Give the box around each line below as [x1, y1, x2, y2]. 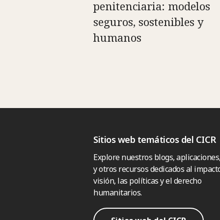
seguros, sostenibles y [93, 14, 204, 29]
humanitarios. [93, 187, 142, 198]
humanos [93, 30, 141, 45]
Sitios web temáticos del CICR [93, 134, 216, 146]
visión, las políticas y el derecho [93, 175, 201, 187]
